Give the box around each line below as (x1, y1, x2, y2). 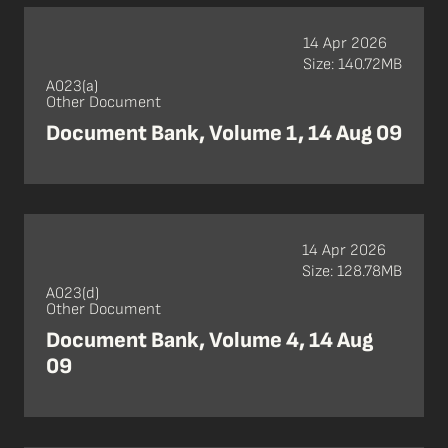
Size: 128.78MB (302, 261, 402, 281)
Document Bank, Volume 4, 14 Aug (46, 327, 373, 354)
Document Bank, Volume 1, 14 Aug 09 (46, 120, 402, 147)
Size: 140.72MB (303, 54, 402, 74)
